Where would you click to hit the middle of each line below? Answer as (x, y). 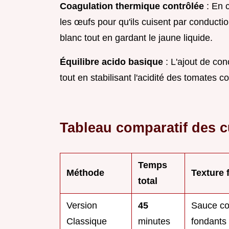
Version (82, 206)
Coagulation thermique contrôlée (132, 6)
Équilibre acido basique (111, 62)
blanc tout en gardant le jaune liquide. (136, 38)
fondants (209, 222)
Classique (87, 222)
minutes (154, 222)
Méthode (85, 173)
